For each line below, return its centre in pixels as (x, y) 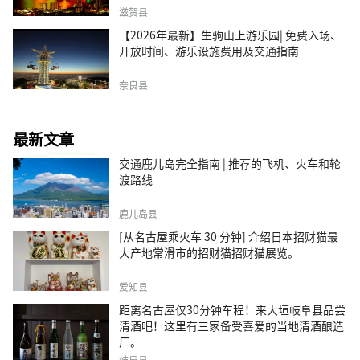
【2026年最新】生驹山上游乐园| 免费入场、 (230, 34)
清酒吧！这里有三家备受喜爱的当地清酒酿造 (231, 325)
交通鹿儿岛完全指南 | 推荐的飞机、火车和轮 (230, 163)
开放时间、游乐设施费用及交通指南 (209, 50)
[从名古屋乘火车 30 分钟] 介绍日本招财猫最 (229, 236)
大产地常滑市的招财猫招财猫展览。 (209, 252)
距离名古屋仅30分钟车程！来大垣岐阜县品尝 (232, 309)
